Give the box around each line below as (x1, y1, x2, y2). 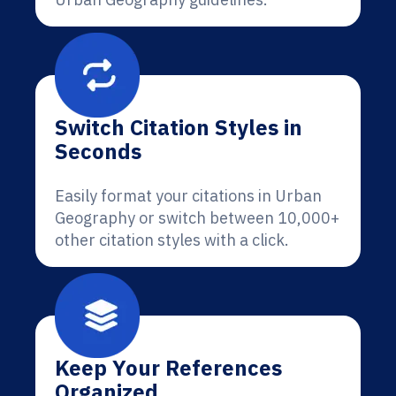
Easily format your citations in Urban (55, 186, 322, 206)
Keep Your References (55, 354, 282, 382)
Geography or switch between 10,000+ (55, 208, 339, 228)
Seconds (55, 137, 141, 165)
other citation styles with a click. (55, 230, 289, 250)
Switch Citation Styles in (55, 113, 302, 141)
